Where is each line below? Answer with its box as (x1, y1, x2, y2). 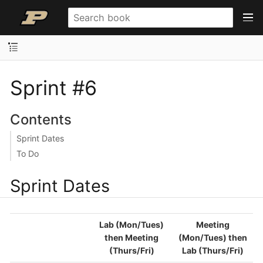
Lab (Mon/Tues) (99, 219, 164, 230)
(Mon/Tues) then (178, 232, 247, 242)
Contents (9, 110, 72, 128)
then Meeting (104, 232, 159, 242)
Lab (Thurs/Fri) (181, 245, 244, 255)
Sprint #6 (10, 75, 97, 100)
